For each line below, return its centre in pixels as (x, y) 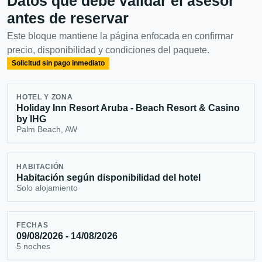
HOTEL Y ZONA (45, 97)
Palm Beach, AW (47, 129)
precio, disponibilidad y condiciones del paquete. (108, 50)
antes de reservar (68, 18)
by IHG (32, 119)
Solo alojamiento (47, 187)
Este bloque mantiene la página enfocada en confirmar (120, 36)
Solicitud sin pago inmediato (58, 63)
